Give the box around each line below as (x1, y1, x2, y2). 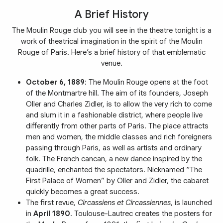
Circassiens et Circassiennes (78, 198, 171, 207)
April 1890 (33, 209, 70, 218)
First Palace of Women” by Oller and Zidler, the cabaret (26, 176, 209, 185)
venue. (101, 58, 122, 68)
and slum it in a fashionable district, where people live (26, 110, 203, 119)
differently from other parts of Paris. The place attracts (26, 121, 209, 130)
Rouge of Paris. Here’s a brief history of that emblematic (17, 47, 206, 57)
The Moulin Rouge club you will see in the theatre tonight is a (11, 25, 212, 35)
